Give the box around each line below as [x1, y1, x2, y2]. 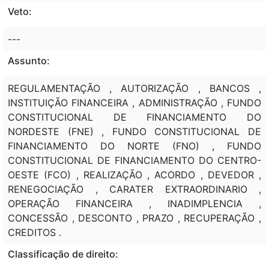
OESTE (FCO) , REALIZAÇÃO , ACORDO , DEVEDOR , [8, 168, 261, 181]
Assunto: [8, 54, 50, 67]
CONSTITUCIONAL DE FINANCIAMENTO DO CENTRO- [8, 154, 261, 166]
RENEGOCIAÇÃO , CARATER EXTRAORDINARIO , [8, 183, 261, 195]
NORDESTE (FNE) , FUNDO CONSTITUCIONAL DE [8, 125, 261, 138]
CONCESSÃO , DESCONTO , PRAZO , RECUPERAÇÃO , [8, 211, 261, 224]
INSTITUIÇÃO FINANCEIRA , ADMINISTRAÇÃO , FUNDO [8, 96, 261, 109]
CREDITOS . [8, 226, 61, 238]
